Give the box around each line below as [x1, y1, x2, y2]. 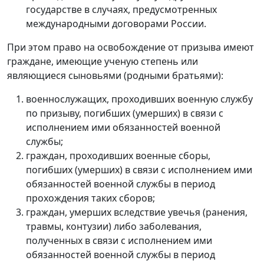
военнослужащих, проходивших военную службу [26, 92, 253, 105]
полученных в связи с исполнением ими [26, 233, 212, 247]
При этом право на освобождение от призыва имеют [7, 40, 254, 54]
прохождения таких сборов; [26, 191, 155, 204]
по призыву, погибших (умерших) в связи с [26, 106, 223, 120]
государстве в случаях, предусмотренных [26, 2, 217, 16]
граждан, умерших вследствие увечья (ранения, [26, 205, 247, 219]
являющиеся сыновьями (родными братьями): [7, 68, 226, 82]
